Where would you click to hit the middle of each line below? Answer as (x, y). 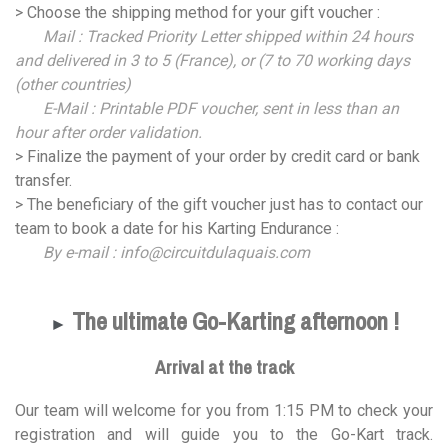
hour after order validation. (108, 133)
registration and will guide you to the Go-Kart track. (224, 434)
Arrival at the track (224, 368)
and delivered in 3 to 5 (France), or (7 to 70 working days (212, 61)
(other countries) (73, 85)
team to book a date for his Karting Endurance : (177, 229)
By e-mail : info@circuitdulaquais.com (174, 253)
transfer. (43, 181)
